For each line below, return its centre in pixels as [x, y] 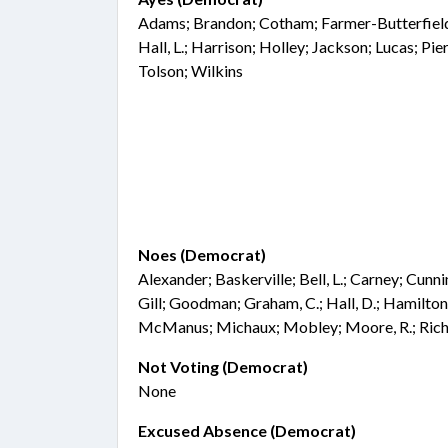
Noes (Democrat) [202, 254]
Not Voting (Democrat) [223, 366]
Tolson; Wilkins [190, 70]
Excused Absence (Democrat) [247, 430]
